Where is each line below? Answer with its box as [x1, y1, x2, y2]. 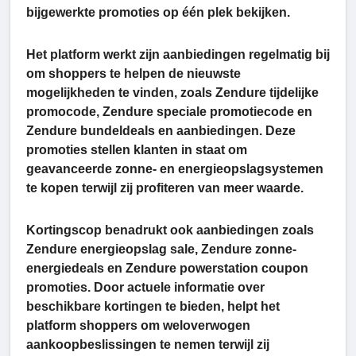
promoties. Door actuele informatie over [26, 281, 265, 295]
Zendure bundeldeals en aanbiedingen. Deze [26, 124, 296, 138]
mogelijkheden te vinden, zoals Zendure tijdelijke [26, 86, 319, 100]
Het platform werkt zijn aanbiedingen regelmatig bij [26, 48, 330, 62]
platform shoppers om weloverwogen [26, 319, 250, 333]
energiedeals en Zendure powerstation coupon [26, 261, 308, 276]
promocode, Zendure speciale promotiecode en [26, 105, 312, 119]
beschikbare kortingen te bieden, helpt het [26, 300, 280, 314]
